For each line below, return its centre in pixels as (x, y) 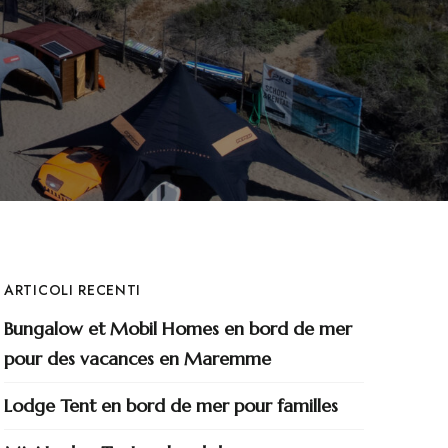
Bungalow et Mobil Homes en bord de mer (178, 328)
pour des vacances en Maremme (137, 358)
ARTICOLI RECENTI (73, 290)
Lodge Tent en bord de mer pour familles (171, 405)
